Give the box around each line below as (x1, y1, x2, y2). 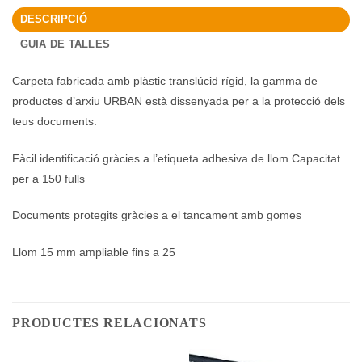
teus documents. (12, 115, 97, 128)
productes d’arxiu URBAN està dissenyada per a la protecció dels (12, 95, 345, 108)
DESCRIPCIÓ (19, 14, 88, 26)
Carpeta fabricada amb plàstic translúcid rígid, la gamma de (12, 74, 318, 88)
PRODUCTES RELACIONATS (12, 316, 207, 330)
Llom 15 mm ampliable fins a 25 (12, 245, 175, 259)
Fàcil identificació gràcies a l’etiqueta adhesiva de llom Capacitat (12, 151, 340, 165)
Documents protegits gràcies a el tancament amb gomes (12, 208, 301, 222)
